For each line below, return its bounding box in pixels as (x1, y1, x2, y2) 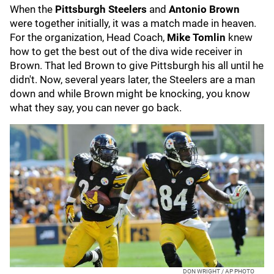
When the (10, 3, 55, 15)
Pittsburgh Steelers (55, 3, 147, 15)
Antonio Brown (169, 3, 240, 15)
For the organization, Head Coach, (10, 31, 167, 43)
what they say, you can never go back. (10, 102, 184, 114)
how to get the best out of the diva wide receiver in (10, 45, 242, 57)
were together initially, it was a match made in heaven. (10, 17, 256, 29)
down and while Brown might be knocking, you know (10, 87, 250, 100)
